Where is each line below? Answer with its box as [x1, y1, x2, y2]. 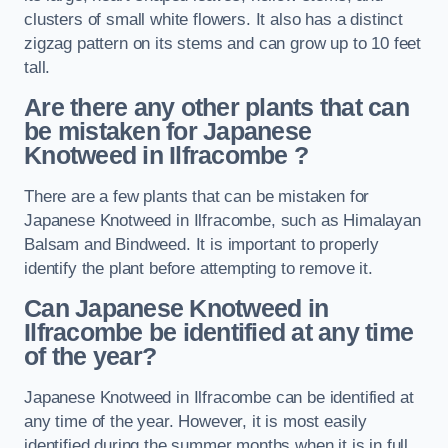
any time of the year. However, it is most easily [24, 411, 368, 431]
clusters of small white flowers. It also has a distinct [24, 9, 403, 29]
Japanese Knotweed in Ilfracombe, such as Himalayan [24, 210, 421, 230]
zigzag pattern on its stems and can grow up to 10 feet [24, 33, 422, 53]
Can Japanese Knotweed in [24, 295, 329, 323]
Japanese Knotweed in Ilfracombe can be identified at [24, 387, 414, 407]
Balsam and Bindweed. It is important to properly [24, 234, 380, 254]
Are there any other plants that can [24, 94, 409, 122]
